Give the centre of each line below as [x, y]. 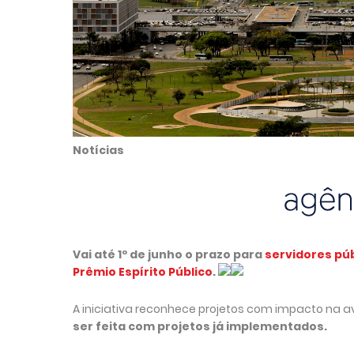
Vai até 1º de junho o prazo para [169, 254]
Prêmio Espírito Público [143, 271]
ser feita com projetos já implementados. [200, 326]
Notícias [98, 150]
